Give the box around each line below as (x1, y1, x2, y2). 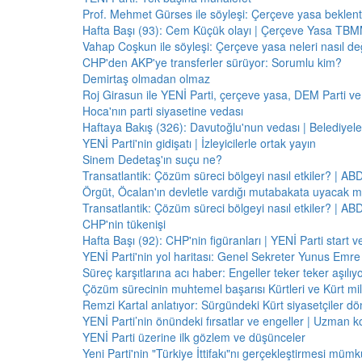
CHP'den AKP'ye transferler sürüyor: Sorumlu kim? (82, 54, 342, 70)
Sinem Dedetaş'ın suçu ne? (82, 151, 222, 167)
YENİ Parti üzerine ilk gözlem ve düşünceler (82, 329, 305, 345)
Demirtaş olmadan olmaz (82, 70, 210, 86)
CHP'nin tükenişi (82, 216, 166, 232)
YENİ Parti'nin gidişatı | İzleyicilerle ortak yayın (82, 135, 316, 151)
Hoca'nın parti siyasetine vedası (82, 103, 243, 119)
